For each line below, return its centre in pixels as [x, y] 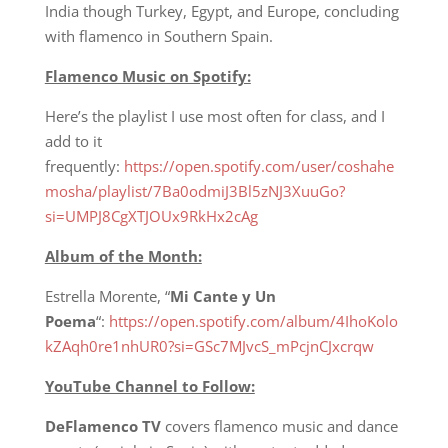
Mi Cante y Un [222, 296]
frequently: [84, 166]
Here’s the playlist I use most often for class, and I [214, 116]
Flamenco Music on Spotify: [147, 76]
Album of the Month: [123, 256]
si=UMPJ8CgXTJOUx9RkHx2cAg [151, 216]
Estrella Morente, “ [107, 296]
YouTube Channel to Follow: [149, 386]
